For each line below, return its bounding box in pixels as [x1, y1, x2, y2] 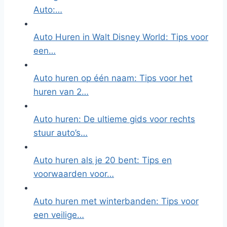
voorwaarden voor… [33, 169, 114, 179]
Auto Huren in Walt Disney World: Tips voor [33, 32, 208, 42]
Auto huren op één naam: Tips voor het [33, 73, 193, 83]
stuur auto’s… [33, 128, 88, 138]
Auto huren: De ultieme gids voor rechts [33, 114, 195, 124]
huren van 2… [33, 87, 89, 97]
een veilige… [33, 210, 84, 220]
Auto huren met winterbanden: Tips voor [33, 196, 199, 206]
